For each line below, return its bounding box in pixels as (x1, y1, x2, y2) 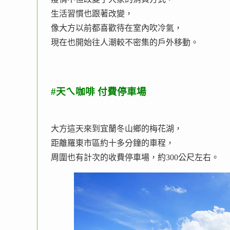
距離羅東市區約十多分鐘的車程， (51, 139, 174, 147)
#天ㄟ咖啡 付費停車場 (51, 86, 146, 97)
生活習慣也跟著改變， (51, 9, 133, 18)
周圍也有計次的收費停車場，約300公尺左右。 (51, 153, 219, 162)
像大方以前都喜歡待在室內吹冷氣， (51, 24, 182, 32)
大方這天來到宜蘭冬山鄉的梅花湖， (51, 124, 182, 133)
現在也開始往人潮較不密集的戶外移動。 (51, 38, 199, 47)
